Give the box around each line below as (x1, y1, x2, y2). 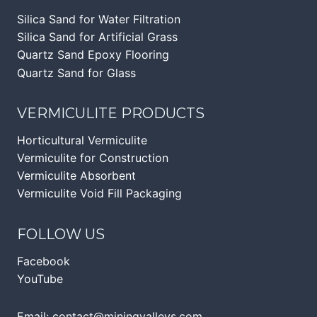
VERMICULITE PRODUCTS (17, 105, 204, 122)
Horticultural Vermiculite (17, 132, 147, 147)
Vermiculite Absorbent (17, 168, 136, 183)
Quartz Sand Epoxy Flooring (17, 47, 169, 62)
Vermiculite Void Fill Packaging (17, 186, 182, 201)
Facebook (17, 253, 70, 268)
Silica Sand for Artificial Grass (17, 30, 178, 45)
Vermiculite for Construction (17, 151, 168, 166)
